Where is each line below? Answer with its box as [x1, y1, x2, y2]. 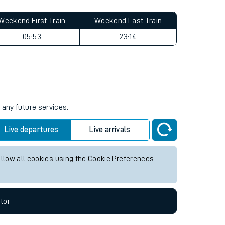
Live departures [5, 175, 59, 183]
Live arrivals [89, 175, 131, 183]
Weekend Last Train [94, 66, 162, 74]
